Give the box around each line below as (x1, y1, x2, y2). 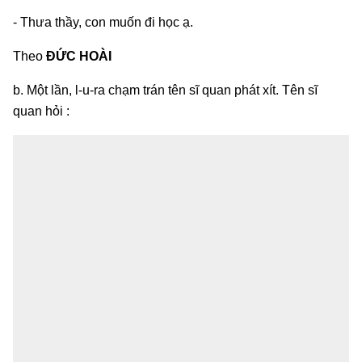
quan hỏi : (13, 103, 69, 118)
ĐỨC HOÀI (46, 48, 112, 63)
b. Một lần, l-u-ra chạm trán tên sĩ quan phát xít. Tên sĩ (13, 82, 318, 97)
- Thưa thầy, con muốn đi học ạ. (13, 15, 193, 29)
